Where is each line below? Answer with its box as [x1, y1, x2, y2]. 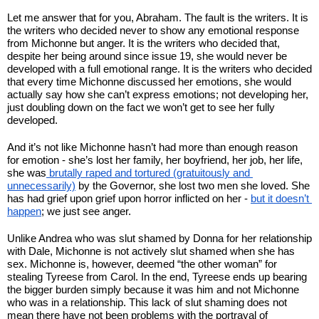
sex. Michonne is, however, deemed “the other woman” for [7, 257, 277, 270]
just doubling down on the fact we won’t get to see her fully [7, 100, 275, 113]
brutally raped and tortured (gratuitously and [46, 166, 250, 179]
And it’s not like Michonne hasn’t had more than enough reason [7, 140, 298, 153]
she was [7, 166, 46, 179]
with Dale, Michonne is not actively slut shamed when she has [7, 244, 295, 257]
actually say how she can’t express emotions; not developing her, [7, 88, 308, 100]
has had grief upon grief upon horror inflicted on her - [7, 192, 251, 204]
